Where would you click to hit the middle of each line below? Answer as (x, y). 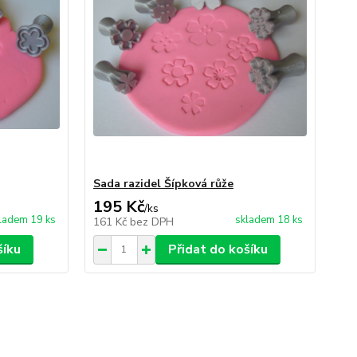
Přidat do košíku (218, 249)
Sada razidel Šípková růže (163, 183)
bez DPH (151, 222)
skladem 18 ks (269, 220)
